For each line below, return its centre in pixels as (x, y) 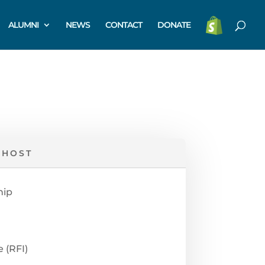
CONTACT (124, 25)
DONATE (174, 25)
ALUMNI (23, 25)
